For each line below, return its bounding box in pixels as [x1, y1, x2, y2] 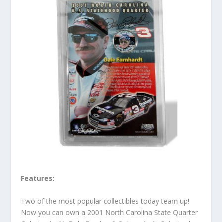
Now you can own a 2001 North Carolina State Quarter [21, 207, 198, 217]
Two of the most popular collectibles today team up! [21, 196, 190, 206]
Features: [21, 173, 55, 183]
